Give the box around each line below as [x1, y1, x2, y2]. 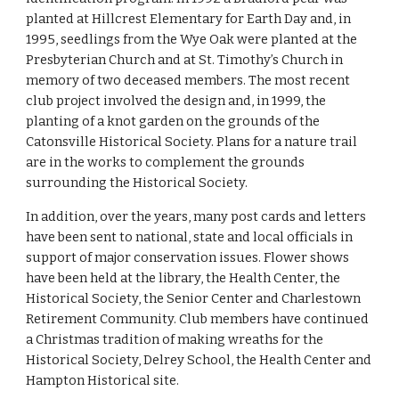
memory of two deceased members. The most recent [26, 72, 351, 88]
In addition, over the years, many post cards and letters [26, 208, 367, 224]
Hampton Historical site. [26, 372, 180, 388]
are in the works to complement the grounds [26, 154, 305, 170]
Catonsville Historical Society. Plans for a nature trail [26, 134, 358, 150]
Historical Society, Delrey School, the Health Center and [26, 352, 372, 368]
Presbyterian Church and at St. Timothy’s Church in [26, 52, 344, 68]
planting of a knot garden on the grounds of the [26, 113, 321, 129]
